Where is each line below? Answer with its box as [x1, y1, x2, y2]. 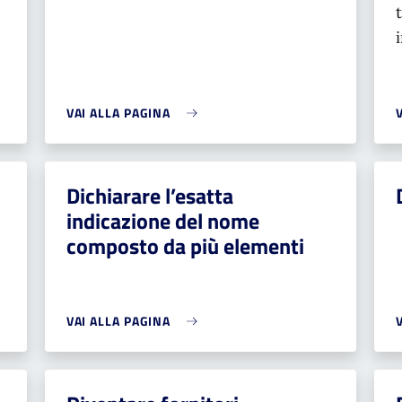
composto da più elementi [66, 230, 304, 262]
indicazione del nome [66, 205, 259, 237]
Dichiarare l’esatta [66, 179, 233, 212]
